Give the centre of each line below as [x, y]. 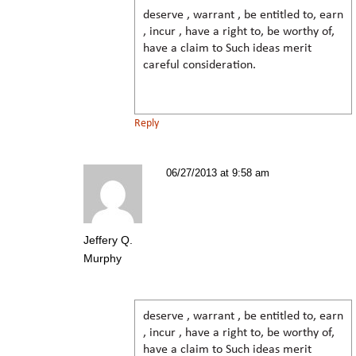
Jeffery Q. [108, 240]
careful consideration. [199, 65]
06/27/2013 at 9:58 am [218, 172]
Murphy [103, 258]
